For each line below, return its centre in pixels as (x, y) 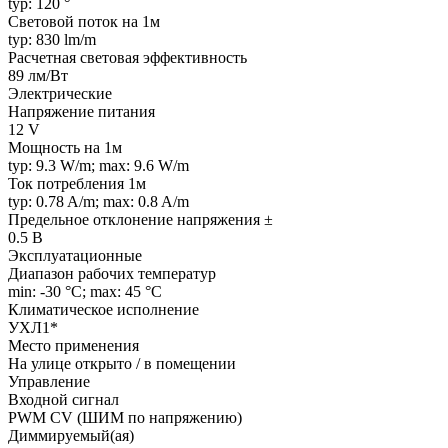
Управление (49, 381)
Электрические (60, 93)
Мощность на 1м (65, 147)
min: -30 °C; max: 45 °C (85, 291)
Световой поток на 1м (84, 21)
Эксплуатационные (75, 255)
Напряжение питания (81, 111)
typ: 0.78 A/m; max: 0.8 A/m (98, 201)
